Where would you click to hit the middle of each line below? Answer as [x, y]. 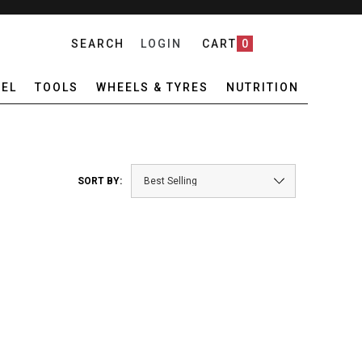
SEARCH [98, 44]
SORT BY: [99, 181]
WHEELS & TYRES [152, 87]
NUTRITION [262, 87]
